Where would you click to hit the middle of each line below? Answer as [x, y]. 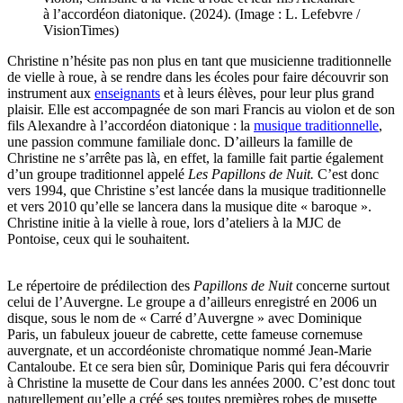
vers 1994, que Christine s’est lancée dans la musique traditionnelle [197, 191]
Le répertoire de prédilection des [100, 286]
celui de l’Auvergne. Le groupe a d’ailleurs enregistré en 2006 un [192, 302]
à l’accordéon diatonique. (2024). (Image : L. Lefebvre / [201, 14]
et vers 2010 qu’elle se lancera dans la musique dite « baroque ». [189, 207]
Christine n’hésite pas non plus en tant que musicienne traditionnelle [199, 61]
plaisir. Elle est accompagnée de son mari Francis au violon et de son [201, 110]
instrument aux [51, 94]
